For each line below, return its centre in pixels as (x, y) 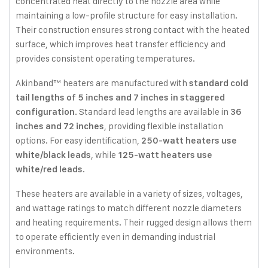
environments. (45, 251)
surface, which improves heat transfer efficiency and (121, 44)
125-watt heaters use (165, 155)
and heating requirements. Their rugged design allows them (134, 222)
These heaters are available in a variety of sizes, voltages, (129, 194)
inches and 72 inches (60, 126)
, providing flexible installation (164, 126)
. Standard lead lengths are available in (153, 112)
